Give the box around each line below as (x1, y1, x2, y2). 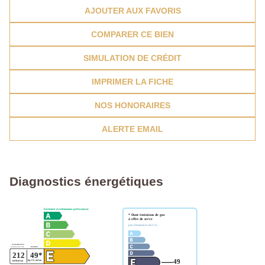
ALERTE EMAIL (102, 124, 163, 134)
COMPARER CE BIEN (91, 30, 174, 40)
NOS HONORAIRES (95, 101, 170, 111)
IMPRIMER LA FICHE (92, 77, 173, 87)
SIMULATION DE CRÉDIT (83, 53, 182, 63)
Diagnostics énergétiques (9, 174, 163, 189)
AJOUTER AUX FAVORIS (84, 6, 181, 16)
